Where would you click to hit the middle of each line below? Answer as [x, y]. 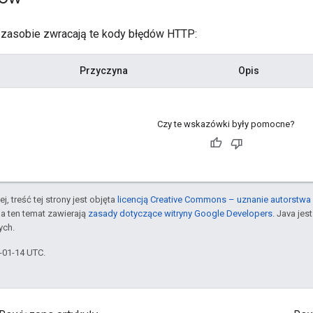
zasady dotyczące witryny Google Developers [180, 213]
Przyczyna [104, 70]
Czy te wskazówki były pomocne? [226, 124]
